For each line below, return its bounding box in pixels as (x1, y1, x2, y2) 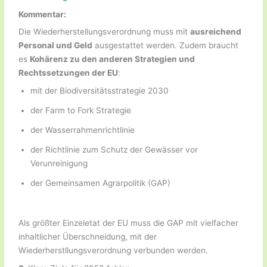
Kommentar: (18, 9, 67, 19)
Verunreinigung (30, 159, 88, 169)
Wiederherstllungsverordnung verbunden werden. (18, 245, 209, 255)
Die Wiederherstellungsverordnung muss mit (18, 27, 191, 37)
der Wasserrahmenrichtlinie (30, 125, 135, 135)
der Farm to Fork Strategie (30, 105, 132, 116)
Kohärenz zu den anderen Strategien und (30, 54, 195, 64)
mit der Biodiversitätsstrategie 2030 (30, 86, 169, 96)
